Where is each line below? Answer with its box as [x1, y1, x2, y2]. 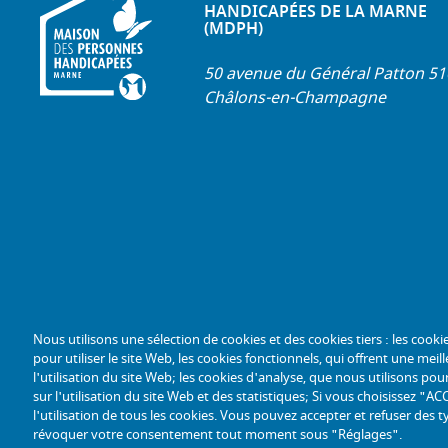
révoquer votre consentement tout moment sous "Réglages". [32, 424, 402, 444]
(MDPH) [204, 17, 263, 42]
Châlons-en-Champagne [204, 86, 386, 111]
